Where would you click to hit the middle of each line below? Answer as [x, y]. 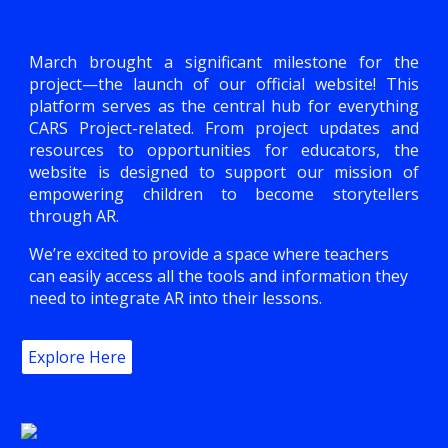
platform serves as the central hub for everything [224, 106]
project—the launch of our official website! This [224, 84]
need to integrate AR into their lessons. [176, 298]
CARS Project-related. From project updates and [224, 128]
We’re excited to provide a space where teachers [209, 254]
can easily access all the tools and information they [219, 276]
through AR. [74, 216]
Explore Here [77, 357]
